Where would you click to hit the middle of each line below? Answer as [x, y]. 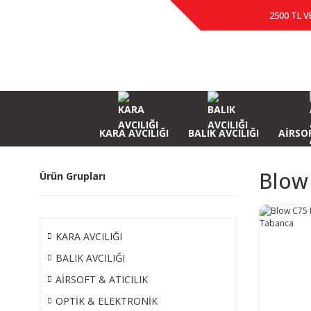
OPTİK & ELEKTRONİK [107, 301]
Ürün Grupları [73, 176]
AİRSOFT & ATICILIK [102, 279]
